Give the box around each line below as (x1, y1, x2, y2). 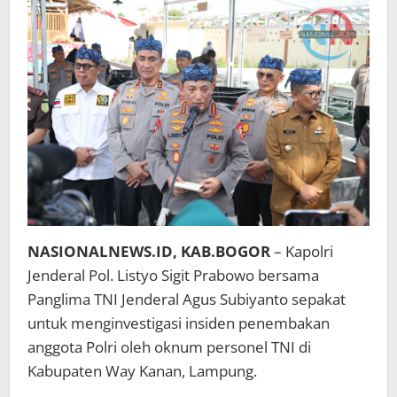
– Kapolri (270, 240, 333, 261)
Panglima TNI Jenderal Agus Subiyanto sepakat (27, 288, 346, 309)
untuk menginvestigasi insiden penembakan (27, 312, 330, 333)
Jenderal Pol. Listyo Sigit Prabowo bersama (27, 264, 319, 285)
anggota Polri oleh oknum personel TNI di (27, 336, 311, 357)
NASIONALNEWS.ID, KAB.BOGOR (27, 240, 270, 261)
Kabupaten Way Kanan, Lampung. (27, 360, 257, 381)
